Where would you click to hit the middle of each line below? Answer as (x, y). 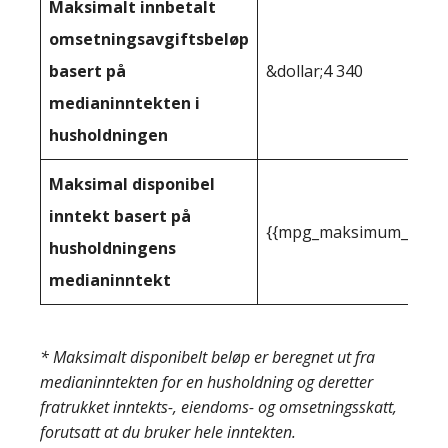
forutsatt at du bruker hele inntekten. (168, 431)
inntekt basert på (120, 215)
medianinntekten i (124, 102)
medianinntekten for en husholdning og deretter (206, 381)
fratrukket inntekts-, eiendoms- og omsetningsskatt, (218, 406)
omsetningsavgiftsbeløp (149, 38)
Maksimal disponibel (132, 183)
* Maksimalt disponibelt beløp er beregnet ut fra (207, 356)
